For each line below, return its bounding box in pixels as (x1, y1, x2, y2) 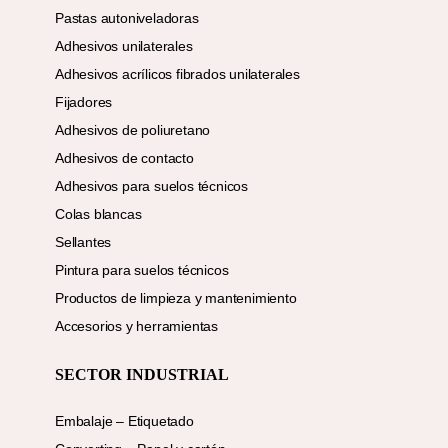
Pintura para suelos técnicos (55, 262, 229, 279)
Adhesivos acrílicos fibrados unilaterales (55, 66, 300, 83)
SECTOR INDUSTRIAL (55, 366, 229, 384)
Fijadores (55, 94, 113, 111)
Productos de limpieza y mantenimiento (55, 290, 297, 307)
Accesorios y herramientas (55, 318, 218, 335)
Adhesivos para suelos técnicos (55, 178, 248, 195)
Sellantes (55, 234, 112, 251)
